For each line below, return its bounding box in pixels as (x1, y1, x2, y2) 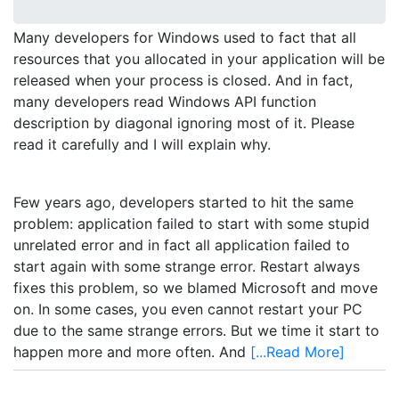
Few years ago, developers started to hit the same (13, 193, 354, 212)
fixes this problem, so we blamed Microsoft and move (13, 279, 378, 297)
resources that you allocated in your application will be (13, 49, 385, 68)
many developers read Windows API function (13, 92, 316, 110)
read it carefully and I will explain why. (13, 134, 271, 153)
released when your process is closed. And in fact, (13, 70, 353, 89)
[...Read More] (250, 343, 345, 362)
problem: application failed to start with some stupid (13, 215, 370, 233)
